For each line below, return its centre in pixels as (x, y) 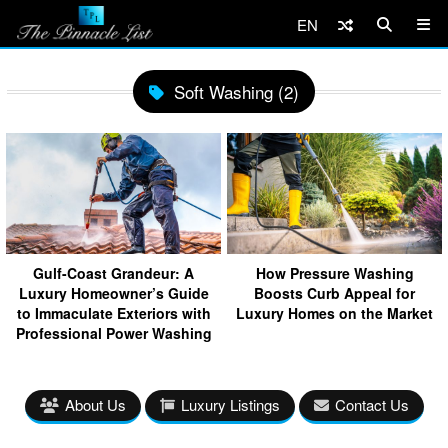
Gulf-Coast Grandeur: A (113, 272)
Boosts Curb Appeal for (334, 292)
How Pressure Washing (334, 272)
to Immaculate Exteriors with (113, 312)
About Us (95, 404)
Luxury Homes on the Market (334, 312)
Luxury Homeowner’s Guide (113, 292)
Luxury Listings (230, 404)
